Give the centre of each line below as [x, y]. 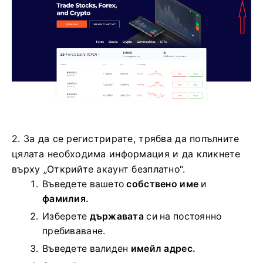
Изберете [66, 217]
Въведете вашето [85, 184]
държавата [117, 217]
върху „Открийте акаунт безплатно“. [99, 169]
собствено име [163, 184]
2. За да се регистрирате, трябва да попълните [126, 139]
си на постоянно [183, 217]
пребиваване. [74, 231]
